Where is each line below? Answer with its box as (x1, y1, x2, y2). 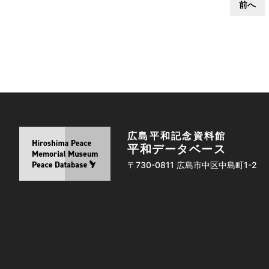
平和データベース (127, 142, 226, 156)
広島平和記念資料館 (127, 129, 226, 142)
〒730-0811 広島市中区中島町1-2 (127, 159, 257, 170)
